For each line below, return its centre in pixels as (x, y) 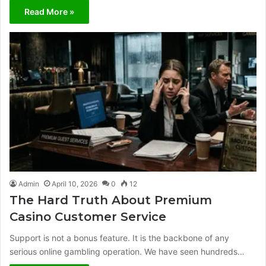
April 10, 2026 (75, 183)
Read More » (49, 12)
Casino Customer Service (88, 216)
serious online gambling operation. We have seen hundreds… (127, 251)
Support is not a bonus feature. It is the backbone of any (119, 237)
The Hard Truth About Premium (111, 200)
